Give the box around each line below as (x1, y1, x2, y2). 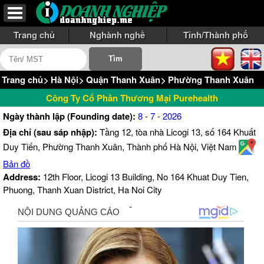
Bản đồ (3, 157, 30, 170)
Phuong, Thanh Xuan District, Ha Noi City (3, 183, 162, 196)
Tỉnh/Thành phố (183, 28, 248, 41)
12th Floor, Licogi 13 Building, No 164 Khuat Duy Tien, (41, 170, 249, 183)
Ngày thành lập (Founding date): (3, 110, 136, 123)
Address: (3, 170, 41, 184)
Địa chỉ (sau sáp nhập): (3, 126, 100, 139)
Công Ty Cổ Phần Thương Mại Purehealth (46, 91, 218, 105)
